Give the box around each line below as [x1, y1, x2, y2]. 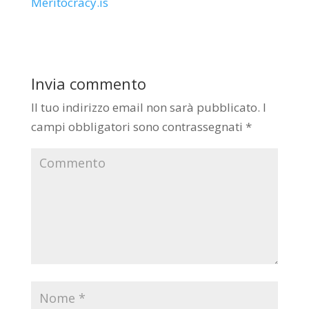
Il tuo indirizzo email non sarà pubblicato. [30, 99, 260, 116]
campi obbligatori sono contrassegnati [30, 119, 246, 135]
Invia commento [30, 73, 146, 94]
